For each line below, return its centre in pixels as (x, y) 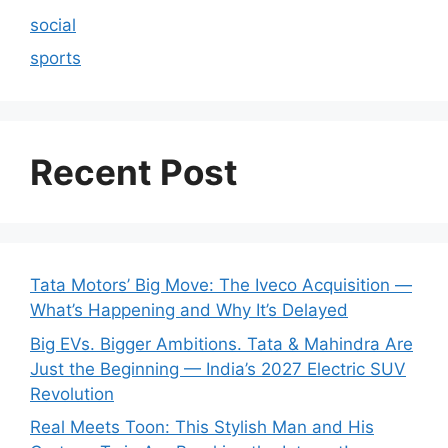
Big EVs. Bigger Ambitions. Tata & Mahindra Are (221, 343)
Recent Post (134, 172)
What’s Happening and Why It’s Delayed (189, 310)
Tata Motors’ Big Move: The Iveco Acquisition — (221, 285)
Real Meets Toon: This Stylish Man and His (202, 427)
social (53, 24)
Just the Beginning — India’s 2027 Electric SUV (218, 368)
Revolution (72, 393)
